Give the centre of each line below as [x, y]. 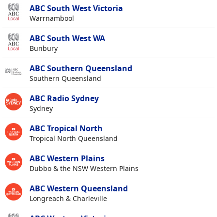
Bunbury [44, 48]
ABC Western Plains [67, 159]
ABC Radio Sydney [64, 99]
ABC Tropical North [66, 129]
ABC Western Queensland [79, 189]
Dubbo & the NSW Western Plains [84, 169]
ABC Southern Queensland [81, 69]
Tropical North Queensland [74, 139]
